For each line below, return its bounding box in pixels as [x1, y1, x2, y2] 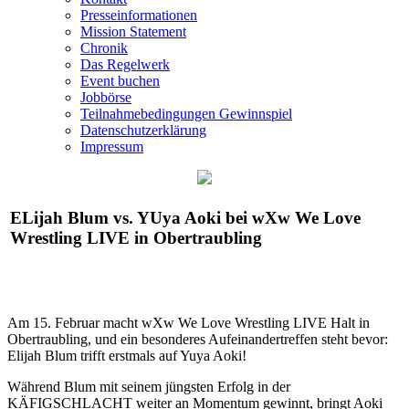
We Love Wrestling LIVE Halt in [178, 315, 370, 330]
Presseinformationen [80, 7, 197, 23]
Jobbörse [80, 89, 131, 105]
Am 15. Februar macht [7, 315, 142, 330]
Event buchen [80, 73, 160, 89]
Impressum [80, 139, 143, 154]
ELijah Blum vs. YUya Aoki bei [10, 207, 252, 227]
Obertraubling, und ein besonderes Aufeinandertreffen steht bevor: [7, 331, 388, 347]
